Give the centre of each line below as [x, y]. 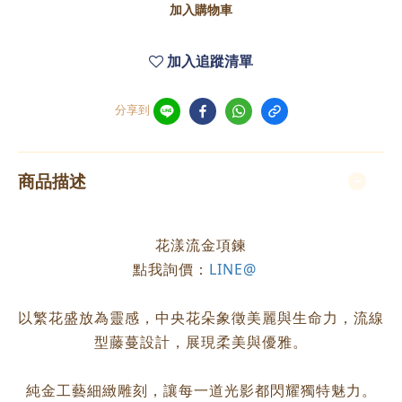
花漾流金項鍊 [201, 245]
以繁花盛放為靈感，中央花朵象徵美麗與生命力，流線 [201, 318]
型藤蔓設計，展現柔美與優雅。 [201, 342]
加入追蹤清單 [210, 61]
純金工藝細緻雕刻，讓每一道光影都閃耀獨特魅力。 [201, 390]
